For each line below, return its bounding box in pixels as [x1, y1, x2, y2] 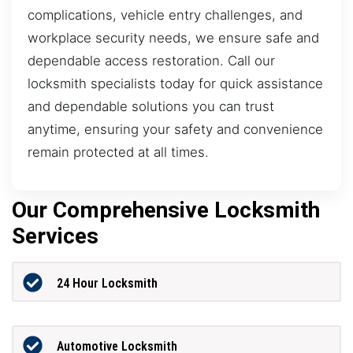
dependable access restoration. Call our [28, 52, 275, 69]
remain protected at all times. [28, 143, 209, 160]
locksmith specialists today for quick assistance [28, 75, 323, 91]
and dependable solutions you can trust [28, 98, 274, 114]
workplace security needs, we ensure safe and [28, 29, 319, 46]
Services [12, 223, 98, 250]
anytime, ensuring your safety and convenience [28, 121, 323, 137]
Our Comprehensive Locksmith [12, 197, 320, 224]
